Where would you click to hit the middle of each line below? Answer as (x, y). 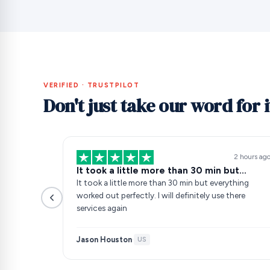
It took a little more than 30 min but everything (163, 182)
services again (102, 208)
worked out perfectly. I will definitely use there (117, 195)
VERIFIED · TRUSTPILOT (92, 85)
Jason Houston (104, 239)
